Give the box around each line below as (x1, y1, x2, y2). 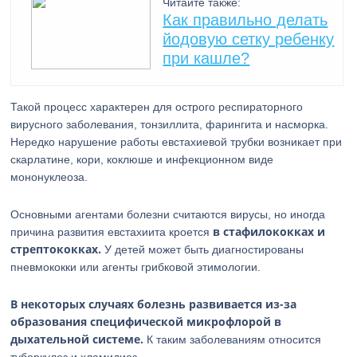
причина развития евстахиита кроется (10, 226, 214, 238)
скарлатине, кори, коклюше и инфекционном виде (10, 153, 274, 166)
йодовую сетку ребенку (163, 30, 335, 48)
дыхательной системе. (10, 331, 144, 347)
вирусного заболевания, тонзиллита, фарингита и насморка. (10, 118, 329, 131)
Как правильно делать (163, 11, 328, 29)
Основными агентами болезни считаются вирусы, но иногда (10, 208, 326, 221)
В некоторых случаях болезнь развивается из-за (10, 296, 297, 312)
